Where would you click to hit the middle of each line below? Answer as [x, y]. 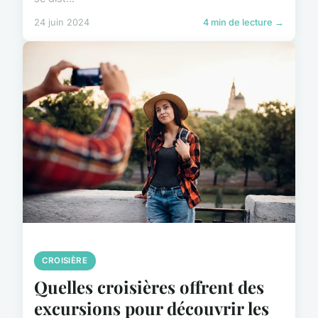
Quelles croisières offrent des [149, 286]
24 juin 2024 [62, 22]
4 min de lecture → [243, 22]
